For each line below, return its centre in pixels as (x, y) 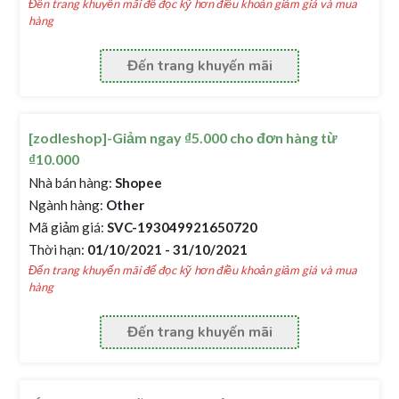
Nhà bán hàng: (71, 183)
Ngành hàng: (66, 205)
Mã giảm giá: (67, 227)
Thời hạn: (57, 249)
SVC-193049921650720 (181, 227)
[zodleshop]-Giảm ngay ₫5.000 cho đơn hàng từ (183, 138)
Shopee (138, 183)
